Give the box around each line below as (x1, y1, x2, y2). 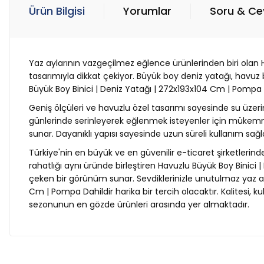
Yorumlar (123, 4, 171, 18)
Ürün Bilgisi (29, 4, 85, 18)
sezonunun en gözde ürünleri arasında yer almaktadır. (29, 199, 249, 210)
